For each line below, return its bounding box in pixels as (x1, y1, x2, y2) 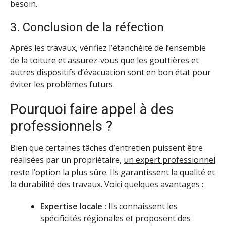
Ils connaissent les (106, 201, 178, 212)
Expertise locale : (40, 201, 106, 212)
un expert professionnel (124, 154, 215, 165)
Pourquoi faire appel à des (10, 100, 174, 118)
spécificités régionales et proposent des (40, 213, 191, 224)
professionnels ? (10, 117, 112, 134)
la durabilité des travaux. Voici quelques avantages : (10, 178, 203, 190)
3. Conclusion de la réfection (10, 20, 164, 34)
